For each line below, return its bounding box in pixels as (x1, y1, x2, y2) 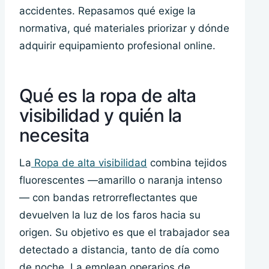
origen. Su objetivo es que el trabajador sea (19, 226, 230, 239)
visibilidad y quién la (19, 104, 182, 127)
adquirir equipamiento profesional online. (19, 40, 216, 52)
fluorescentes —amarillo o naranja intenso (19, 174, 222, 187)
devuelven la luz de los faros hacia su (19, 209, 201, 222)
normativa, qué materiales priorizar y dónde (19, 22, 229, 35)
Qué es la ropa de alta (19, 85, 196, 107)
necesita (19, 124, 89, 147)
